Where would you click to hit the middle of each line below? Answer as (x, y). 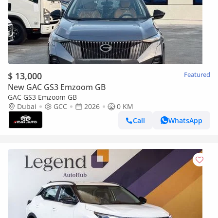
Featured (197, 74)
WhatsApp (185, 120)
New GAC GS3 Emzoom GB (57, 87)
